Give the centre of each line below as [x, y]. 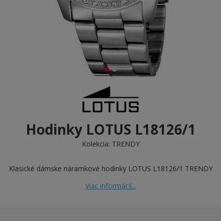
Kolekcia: [97, 144]
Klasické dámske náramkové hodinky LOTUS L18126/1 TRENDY [110, 168]
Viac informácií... [110, 186]
